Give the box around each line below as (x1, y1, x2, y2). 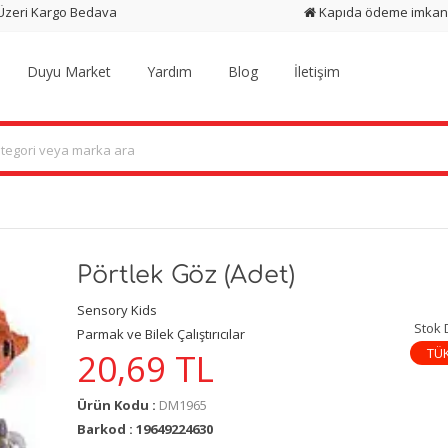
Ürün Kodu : (76, 396, 159, 415)
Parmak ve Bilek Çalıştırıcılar (76, 324, 245, 343)
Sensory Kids (76, 300, 157, 319)
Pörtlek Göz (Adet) (76, 261, 295, 289)
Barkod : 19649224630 (76, 420, 213, 439)
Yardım (147, 62, 193, 81)
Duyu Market (27, 62, 112, 81)
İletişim (294, 62, 341, 81)
